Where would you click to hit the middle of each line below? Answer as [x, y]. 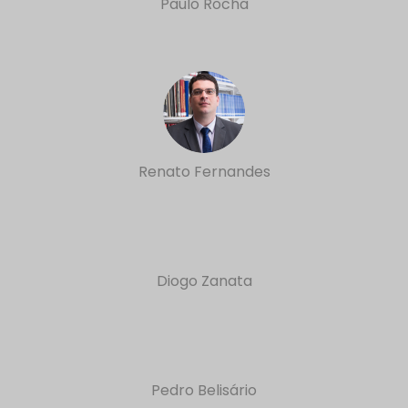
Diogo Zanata [204, 281]
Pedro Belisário [204, 390]
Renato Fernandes [204, 172]
